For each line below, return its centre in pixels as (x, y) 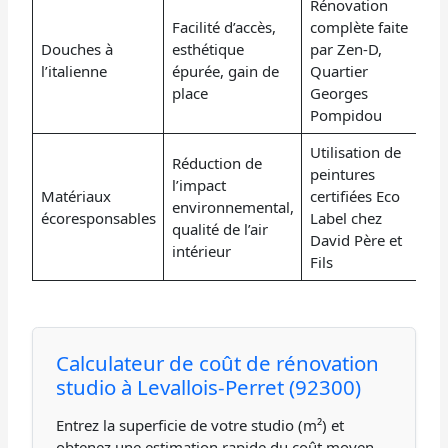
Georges (338, 92)
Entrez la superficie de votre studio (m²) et (199, 424)
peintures (342, 173)
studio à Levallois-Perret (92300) (208, 386)
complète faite (358, 26)
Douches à (76, 48)
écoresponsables (98, 217)
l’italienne (73, 70)
